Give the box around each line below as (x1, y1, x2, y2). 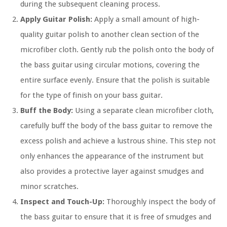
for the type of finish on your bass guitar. (20, 91, 163, 100)
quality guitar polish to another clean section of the (20, 30, 199, 40)
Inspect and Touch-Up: (20, 197, 104, 207)
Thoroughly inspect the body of (104, 197, 215, 207)
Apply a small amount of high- (92, 15, 200, 24)
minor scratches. (20, 182, 79, 192)
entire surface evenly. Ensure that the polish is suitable (20, 75, 210, 85)
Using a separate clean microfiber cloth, (73, 106, 214, 116)
